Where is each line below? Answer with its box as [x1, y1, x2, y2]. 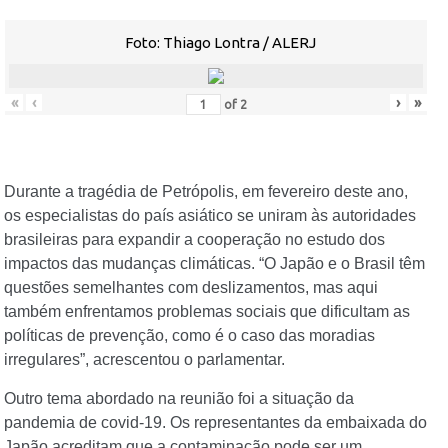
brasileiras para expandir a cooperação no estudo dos [4, 231, 385, 249]
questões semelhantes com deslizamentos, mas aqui [4, 279, 378, 297]
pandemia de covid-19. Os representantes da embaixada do [4, 413, 427, 431]
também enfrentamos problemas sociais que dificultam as [4, 303, 410, 321]
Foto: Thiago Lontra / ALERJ [124, 34, 316, 52]
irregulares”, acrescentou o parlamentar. [4, 351, 285, 369]
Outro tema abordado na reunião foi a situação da [4, 389, 354, 407]
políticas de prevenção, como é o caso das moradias [4, 327, 375, 345]
